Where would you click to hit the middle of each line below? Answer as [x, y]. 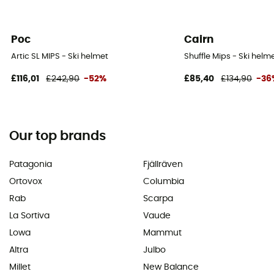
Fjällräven [163, 164]
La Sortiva [29, 216]
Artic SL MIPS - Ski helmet [60, 57]
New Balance [171, 267]
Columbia [164, 181]
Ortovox [26, 181]
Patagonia [31, 164]
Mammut [162, 233]
